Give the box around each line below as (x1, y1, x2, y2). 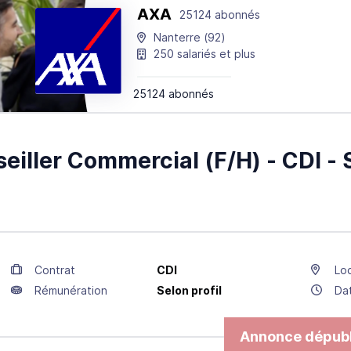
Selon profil (157, 283, 223, 297)
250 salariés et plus (153, 47, 255, 60)
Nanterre (153, 31, 201, 44)
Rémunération (34, 283, 107, 297)
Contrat (34, 262, 75, 277)
